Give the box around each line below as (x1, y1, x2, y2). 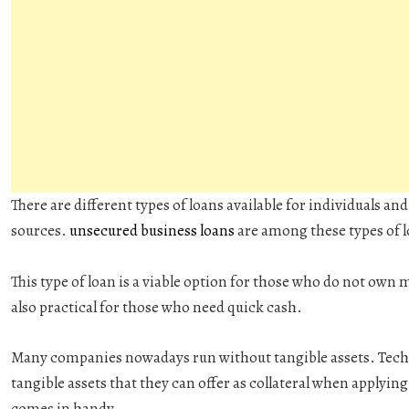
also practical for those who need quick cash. (11, 296, 305, 318)
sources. (11, 220, 69, 242)
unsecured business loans (69, 220, 235, 242)
